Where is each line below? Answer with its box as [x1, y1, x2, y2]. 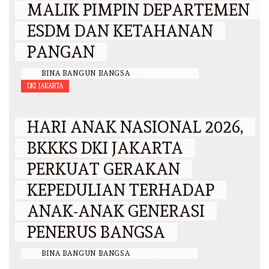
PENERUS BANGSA [27, 223, 165, 242]
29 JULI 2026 [143, 69, 190, 78]
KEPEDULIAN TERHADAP [27, 181, 214, 200]
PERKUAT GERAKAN [27, 160, 180, 179]
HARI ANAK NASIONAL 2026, [27, 118, 243, 137]
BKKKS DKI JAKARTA [27, 139, 183, 158]
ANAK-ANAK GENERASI [27, 202, 205, 221]
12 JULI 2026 [143, 249, 189, 258]
